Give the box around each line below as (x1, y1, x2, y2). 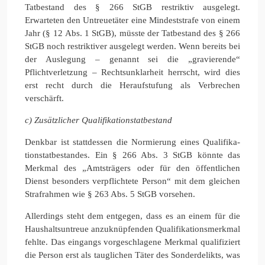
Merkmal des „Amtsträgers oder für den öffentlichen (25, 163, 240, 173)
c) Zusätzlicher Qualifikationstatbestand (25, 115, 172, 125)
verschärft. (25, 93, 64, 103)
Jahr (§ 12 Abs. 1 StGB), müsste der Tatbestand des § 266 (25, 28, 240, 38)
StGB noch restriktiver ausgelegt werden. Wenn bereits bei (25, 41, 240, 51)
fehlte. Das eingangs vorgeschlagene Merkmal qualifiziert (25, 237, 240, 247)
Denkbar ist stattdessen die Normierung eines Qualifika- (25, 137, 240, 147)
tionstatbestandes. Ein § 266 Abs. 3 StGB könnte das (25, 150, 240, 160)
